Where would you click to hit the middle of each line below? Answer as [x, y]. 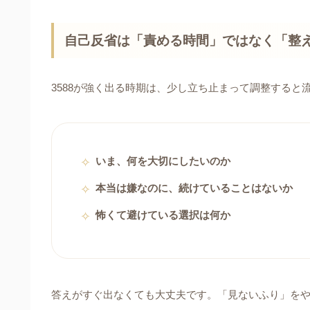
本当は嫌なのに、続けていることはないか [194, 188]
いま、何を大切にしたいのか [163, 161]
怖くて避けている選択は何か [163, 215]
